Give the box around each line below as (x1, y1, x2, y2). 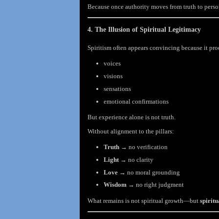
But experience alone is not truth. (88, 113, 175, 121)
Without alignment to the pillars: (88, 127, 174, 135)
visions (103, 72, 123, 80)
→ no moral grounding (117, 168, 180, 176)
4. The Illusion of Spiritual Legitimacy (88, 26, 201, 34)
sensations (103, 85, 131, 92)
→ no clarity (118, 155, 153, 163)
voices (103, 60, 121, 67)
